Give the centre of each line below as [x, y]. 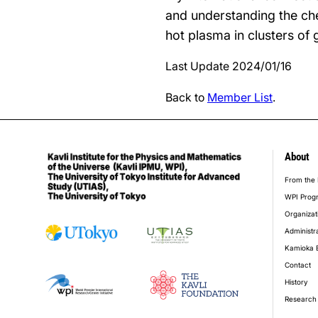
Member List [240, 97]
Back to [186, 97]
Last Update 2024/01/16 [229, 66]
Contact [298, 265]
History [296, 282]
